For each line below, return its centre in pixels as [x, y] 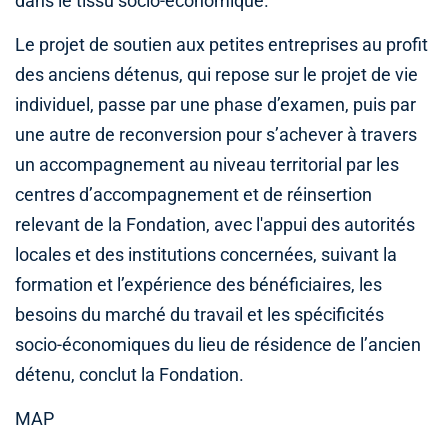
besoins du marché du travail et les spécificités [199, 314]
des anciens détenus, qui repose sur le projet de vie [216, 74]
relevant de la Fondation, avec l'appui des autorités [215, 224]
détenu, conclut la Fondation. [129, 374]
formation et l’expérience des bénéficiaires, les [198, 284]
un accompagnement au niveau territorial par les [207, 164]
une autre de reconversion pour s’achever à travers [216, 134]
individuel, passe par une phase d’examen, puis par [215, 104]
